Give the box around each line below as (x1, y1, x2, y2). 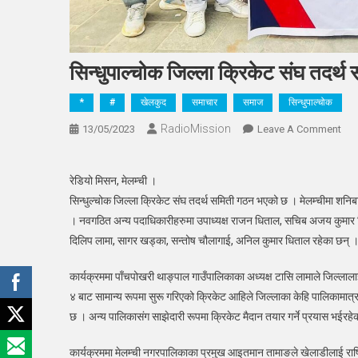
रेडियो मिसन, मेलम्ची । (70, 173, 157, 187)
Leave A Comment (257, 122, 341, 135)
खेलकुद (141, 96, 166, 108)
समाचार (192, 96, 217, 108)
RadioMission (161, 121, 231, 135)
